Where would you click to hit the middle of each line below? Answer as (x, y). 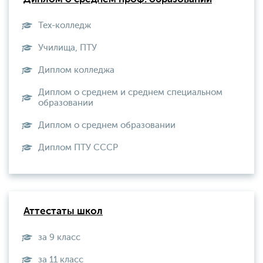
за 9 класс (59, 237)
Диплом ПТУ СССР (78, 148)
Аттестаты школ (63, 212)
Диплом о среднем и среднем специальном (130, 92)
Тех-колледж (65, 26)
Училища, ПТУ (68, 48)
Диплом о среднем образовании (107, 125)
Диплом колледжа (76, 70)
